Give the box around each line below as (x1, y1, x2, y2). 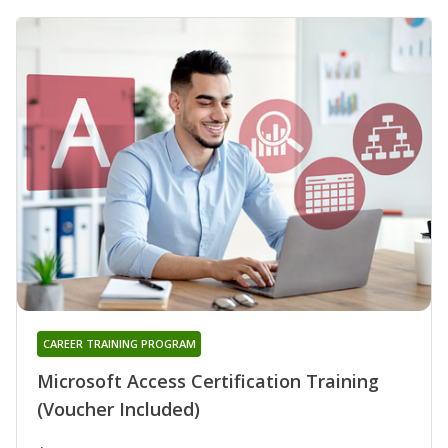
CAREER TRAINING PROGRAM (42, 336, 196, 352)
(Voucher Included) (37, 397, 200, 422)
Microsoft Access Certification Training (37, 369, 379, 394)
